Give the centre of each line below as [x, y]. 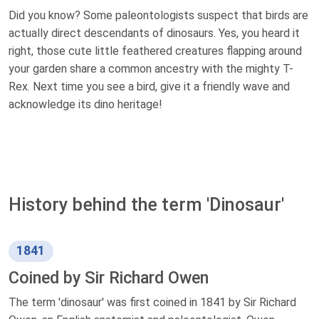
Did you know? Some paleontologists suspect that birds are [158, 16]
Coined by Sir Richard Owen [109, 277]
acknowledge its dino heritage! [85, 105]
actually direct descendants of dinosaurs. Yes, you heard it [154, 33]
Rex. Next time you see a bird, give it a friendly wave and [149, 87]
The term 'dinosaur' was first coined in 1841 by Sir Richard [152, 302]
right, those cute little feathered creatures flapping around [155, 51]
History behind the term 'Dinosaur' [146, 205]
